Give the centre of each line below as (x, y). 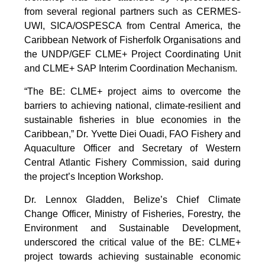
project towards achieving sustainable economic (132, 256)
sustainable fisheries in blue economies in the (132, 119)
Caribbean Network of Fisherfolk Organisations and (132, 40)
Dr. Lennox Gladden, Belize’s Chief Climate (132, 199)
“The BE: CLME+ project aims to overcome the (132, 91)
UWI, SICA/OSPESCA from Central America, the (132, 25)
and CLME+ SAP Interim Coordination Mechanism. (131, 68)
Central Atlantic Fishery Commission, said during (132, 162)
